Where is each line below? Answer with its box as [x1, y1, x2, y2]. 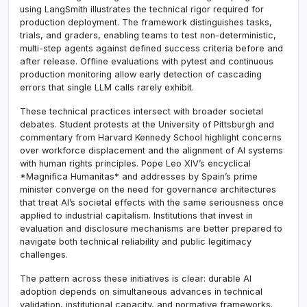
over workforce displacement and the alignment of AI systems [20, 145, 283, 156]
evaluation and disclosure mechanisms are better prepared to [20, 223, 282, 234]
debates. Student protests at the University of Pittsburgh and [20, 119, 274, 130]
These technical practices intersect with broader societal [20, 106, 263, 116]
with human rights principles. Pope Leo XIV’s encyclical [20, 158, 251, 169]
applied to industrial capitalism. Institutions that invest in [20, 210, 253, 221]
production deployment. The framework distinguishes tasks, [20, 16, 272, 27]
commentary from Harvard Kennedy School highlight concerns [20, 132, 282, 143]
